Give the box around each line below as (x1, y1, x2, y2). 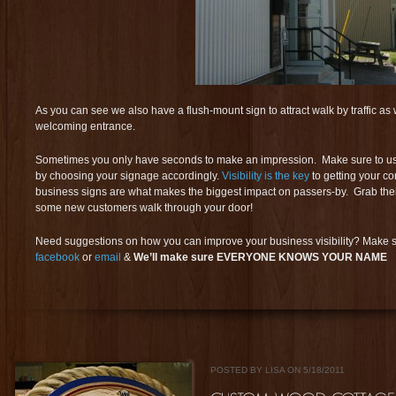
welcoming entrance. (35, 120, 135, 133)
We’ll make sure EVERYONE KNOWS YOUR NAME (133, 251, 387, 263)
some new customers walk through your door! (35, 202, 253, 214)
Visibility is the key (222, 170, 309, 182)
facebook (35, 251, 80, 263)
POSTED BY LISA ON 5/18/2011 (210, 365, 345, 375)
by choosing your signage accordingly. (35, 170, 222, 182)
